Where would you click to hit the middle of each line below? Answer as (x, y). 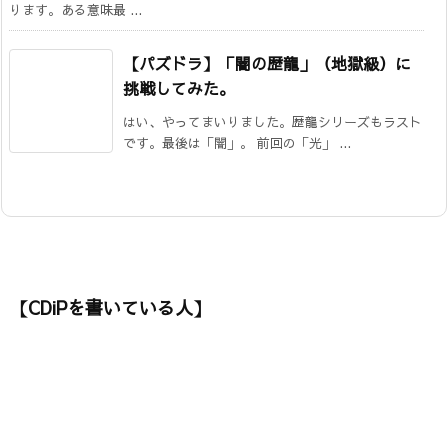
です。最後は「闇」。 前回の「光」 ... (237, 142)
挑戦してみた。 (179, 87)
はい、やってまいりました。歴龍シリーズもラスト (272, 121)
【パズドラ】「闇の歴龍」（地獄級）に (267, 62)
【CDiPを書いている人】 (110, 307)
